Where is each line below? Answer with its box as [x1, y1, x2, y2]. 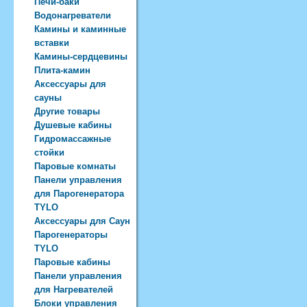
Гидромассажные [34, 134, 111, 144]
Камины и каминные [34, 24, 126, 34]
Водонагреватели [34, 10, 111, 21]
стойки [34, 147, 64, 158]
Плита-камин [34, 65, 90, 75]
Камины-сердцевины [34, 51, 127, 62]
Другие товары [34, 106, 100, 116]
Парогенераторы [34, 230, 108, 240]
